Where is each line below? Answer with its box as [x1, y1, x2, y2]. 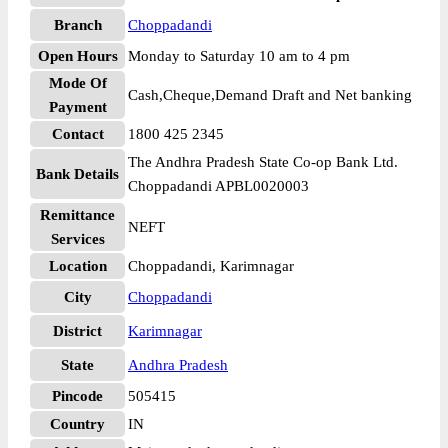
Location [48, 258, 107, 274]
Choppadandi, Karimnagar [128, 258, 294, 274]
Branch [53, 17, 102, 33]
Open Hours [37, 48, 118, 64]
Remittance [40, 207, 115, 223]
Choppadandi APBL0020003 [128, 178, 309, 194]
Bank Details [36, 166, 119, 182]
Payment [48, 99, 107, 115]
